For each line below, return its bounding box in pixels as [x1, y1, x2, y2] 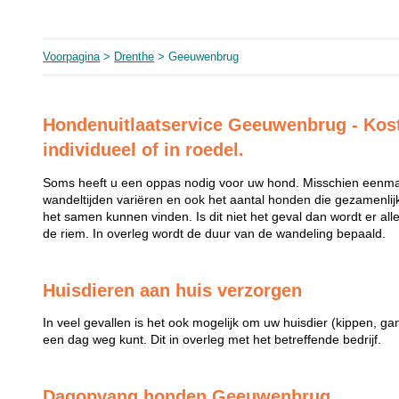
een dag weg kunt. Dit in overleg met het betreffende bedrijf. [43, 333, 382, 347]
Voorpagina [43, 50, 101, 63]
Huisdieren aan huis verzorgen [43, 280, 303, 300]
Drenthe [114, 50, 155, 63]
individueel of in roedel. [43, 140, 245, 159]
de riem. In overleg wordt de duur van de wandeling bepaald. [43, 226, 387, 240]
